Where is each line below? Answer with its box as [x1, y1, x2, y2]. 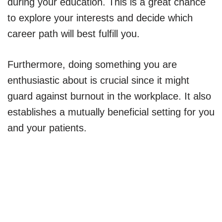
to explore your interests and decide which [7, 12, 193, 23]
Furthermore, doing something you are [7, 58, 177, 70]
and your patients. [7, 122, 87, 133]
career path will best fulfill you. [7, 28, 140, 39]
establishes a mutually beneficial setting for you [7, 106, 215, 117]
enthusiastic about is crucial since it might [7, 74, 189, 86]
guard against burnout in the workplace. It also [7, 90, 211, 102]
